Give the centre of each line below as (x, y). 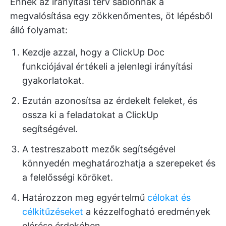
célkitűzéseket (53, 211)
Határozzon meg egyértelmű (85, 197)
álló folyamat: (39, 30)
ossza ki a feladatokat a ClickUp (90, 115)
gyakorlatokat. (53, 80)
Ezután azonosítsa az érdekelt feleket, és (110, 100)
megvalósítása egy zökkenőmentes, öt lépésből (111, 16)
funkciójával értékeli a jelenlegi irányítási (107, 66)
